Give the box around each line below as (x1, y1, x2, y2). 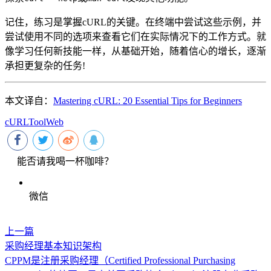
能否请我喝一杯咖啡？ (17, 155, 114, 166)
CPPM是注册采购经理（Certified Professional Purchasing (5, 255, 235, 266)
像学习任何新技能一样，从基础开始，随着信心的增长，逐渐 (5, 45, 266, 56)
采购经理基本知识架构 (5, 240, 102, 251)
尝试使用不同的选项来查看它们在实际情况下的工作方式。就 (5, 31, 266, 42)
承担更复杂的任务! (5, 60, 85, 71)
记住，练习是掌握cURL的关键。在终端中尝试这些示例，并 (5, 16, 261, 27)
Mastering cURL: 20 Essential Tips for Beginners (53, 95, 242, 106)
